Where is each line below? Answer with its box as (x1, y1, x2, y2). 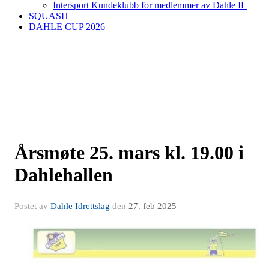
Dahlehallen (14, 164, 113, 186)
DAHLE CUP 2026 (29, 22, 105, 32)
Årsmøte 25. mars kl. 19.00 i (14, 142, 244, 163)
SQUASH (29, 11, 68, 21)
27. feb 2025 (128, 201, 177, 211)
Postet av (14, 201, 50, 211)
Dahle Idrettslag (50, 201, 110, 211)
